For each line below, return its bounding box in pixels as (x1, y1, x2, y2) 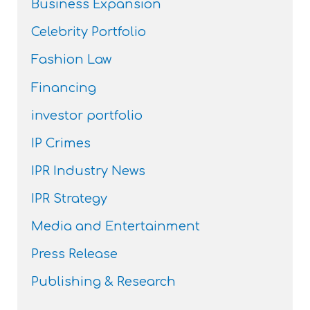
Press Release (31, 247, 118, 262)
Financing (31, 80, 97, 95)
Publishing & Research (31, 275, 176, 289)
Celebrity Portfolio (31, 25, 147, 39)
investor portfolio (31, 108, 143, 122)
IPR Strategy (31, 191, 108, 206)
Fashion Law (31, 53, 112, 67)
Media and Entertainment (31, 219, 201, 233)
